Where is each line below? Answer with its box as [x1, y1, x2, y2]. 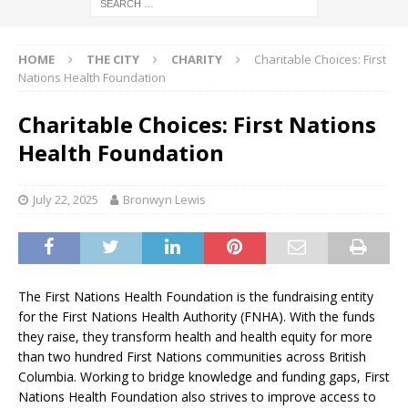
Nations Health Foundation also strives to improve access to [18, 387, 376, 405]
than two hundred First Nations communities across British [18, 347, 366, 365]
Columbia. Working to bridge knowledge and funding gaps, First [18, 367, 390, 385]
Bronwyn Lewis [123, 190, 206, 208]
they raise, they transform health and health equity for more [18, 327, 372, 345]
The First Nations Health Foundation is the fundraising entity [18, 287, 373, 305]
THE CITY [87, 50, 139, 67]
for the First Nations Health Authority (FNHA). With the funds [18, 307, 375, 325]
